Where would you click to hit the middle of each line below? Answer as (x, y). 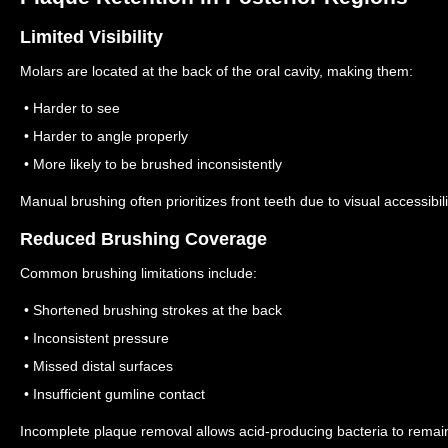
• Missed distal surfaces (96, 365)
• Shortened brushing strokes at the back (151, 309)
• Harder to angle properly (104, 136)
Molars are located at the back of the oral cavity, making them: (216, 71)
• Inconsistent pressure (94, 337)
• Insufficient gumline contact (112, 393)
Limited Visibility (91, 37)
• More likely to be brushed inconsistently (151, 164)
